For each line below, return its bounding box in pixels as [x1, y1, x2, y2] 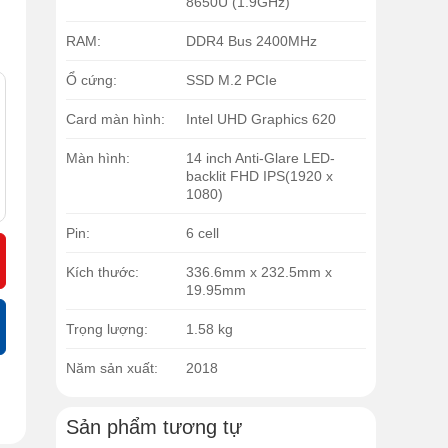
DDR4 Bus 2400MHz [186, 33, 317, 50]
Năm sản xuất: [66, 360, 158, 377]
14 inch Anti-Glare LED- [186, 150, 335, 167]
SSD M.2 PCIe [186, 72, 277, 89]
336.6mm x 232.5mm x [186, 264, 332, 281]
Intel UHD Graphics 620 [186, 111, 336, 128]
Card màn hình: [66, 111, 165, 128]
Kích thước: [66, 264, 139, 281]
